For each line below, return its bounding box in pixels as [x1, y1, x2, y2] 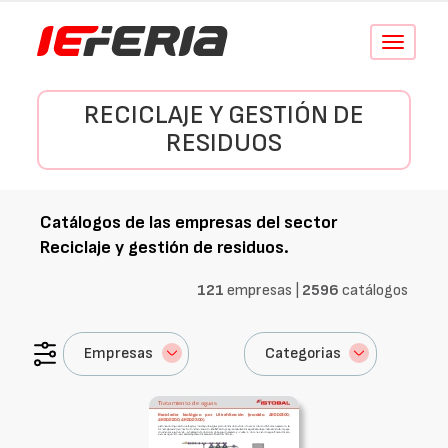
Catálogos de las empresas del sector [40, 212, 337, 233]
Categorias [265, 344, 341, 363]
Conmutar [391, 35, 446, 50]
